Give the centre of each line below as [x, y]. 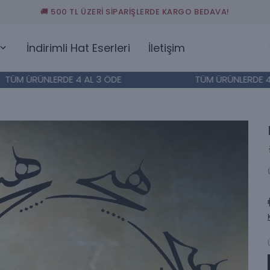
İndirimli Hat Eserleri [78, 48]
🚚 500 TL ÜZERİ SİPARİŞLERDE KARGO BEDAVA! [135, 12]
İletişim [166, 48]
